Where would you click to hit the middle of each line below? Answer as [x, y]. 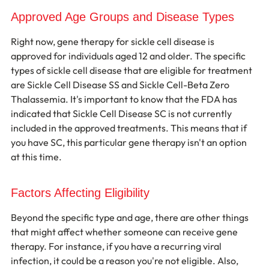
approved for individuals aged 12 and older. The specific [129, 56]
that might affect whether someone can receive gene [125, 232]
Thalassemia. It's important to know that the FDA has [125, 99]
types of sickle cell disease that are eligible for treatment [132, 70]
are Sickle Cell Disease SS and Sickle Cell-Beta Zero [121, 85]
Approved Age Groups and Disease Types [122, 17]
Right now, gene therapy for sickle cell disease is [113, 41]
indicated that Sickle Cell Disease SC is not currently [122, 113]
